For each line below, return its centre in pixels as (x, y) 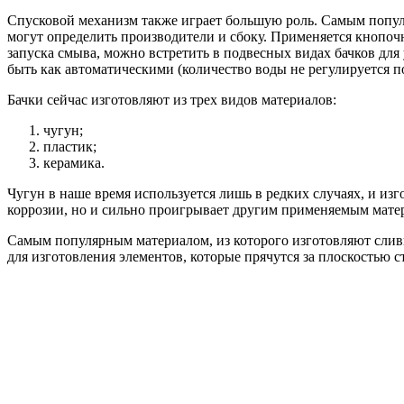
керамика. (74, 162)
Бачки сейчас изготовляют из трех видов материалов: (172, 99)
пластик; (70, 146)
